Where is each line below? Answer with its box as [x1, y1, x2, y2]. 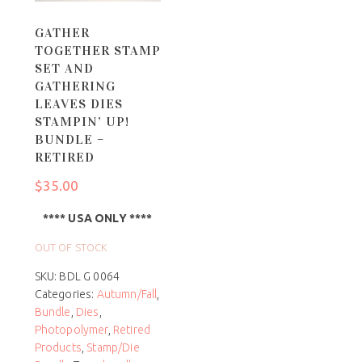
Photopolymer [34, 323, 108, 337]
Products [34, 341, 82, 355]
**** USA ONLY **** [42, 212, 153, 225]
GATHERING [34, 78, 116, 95]
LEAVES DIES [34, 96, 123, 112]
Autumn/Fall [96, 288, 158, 301]
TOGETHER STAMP [34, 43, 161, 59]
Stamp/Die [86, 341, 140, 355]
